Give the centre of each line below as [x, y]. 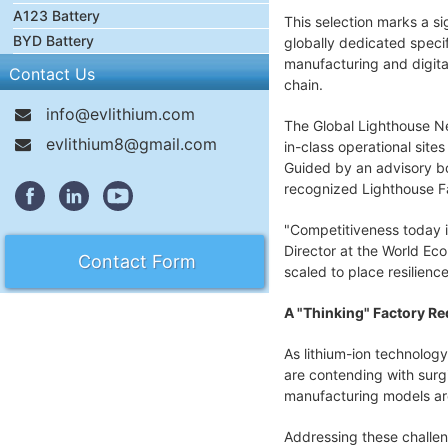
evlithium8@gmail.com [131, 144]
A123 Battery [56, 15]
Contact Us [52, 74]
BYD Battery [53, 40]
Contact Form [134, 261]
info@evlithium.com [120, 114]
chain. [303, 84]
